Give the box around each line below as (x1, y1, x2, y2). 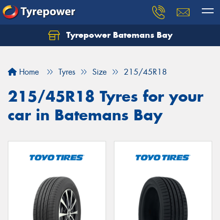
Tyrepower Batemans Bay (63, 29, 172, 40)
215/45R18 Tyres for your (8, 87, 203, 106)
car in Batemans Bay (8, 106, 163, 124)
